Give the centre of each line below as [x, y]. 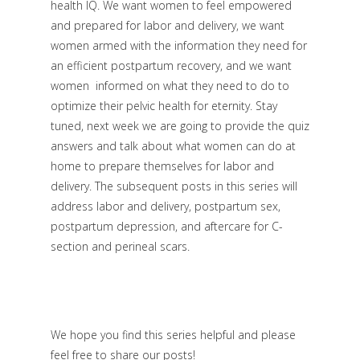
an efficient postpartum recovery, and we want [171, 66]
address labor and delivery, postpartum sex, [165, 207]
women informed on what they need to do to [170, 86]
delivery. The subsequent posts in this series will [174, 186]
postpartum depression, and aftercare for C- [166, 227]
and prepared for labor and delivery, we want [167, 26]
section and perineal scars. [120, 247]
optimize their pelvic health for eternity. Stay [164, 106]
